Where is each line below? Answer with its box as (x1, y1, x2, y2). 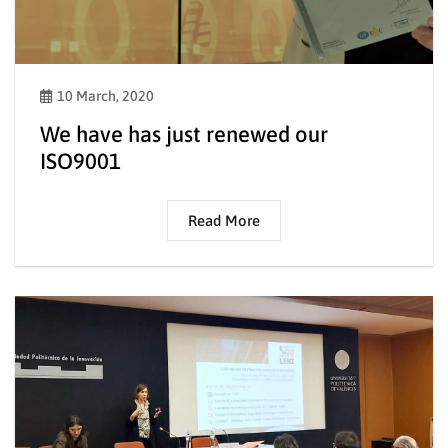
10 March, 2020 (57, 87, 154, 104)
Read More (188, 211, 260, 229)
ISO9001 (40, 147, 121, 174)
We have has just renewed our (40, 120, 328, 147)
